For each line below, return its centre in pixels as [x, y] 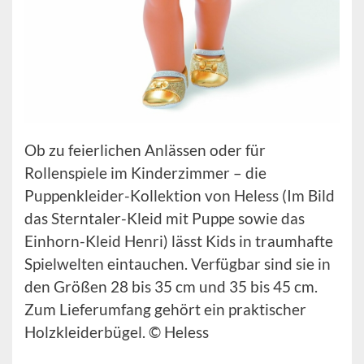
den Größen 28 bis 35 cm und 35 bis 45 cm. [171, 287]
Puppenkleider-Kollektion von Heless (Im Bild [180, 196]
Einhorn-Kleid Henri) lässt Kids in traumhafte [179, 241]
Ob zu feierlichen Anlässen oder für [145, 150]
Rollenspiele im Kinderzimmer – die [145, 173]
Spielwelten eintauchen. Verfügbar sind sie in [178, 264]
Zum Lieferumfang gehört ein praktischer [165, 310]
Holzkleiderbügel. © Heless [117, 332]
